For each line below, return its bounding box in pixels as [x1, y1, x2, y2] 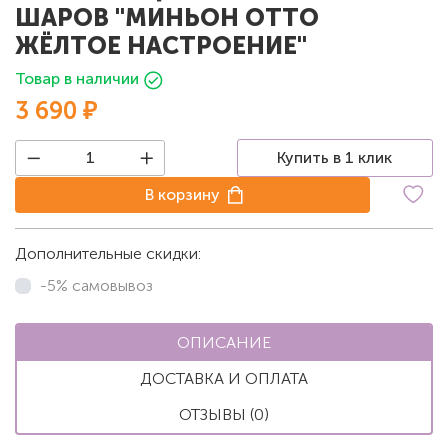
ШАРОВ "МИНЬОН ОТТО [15, 2, 319, 32]
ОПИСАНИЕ [177, 332, 271, 352]
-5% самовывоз [40, 275, 153, 295]
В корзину [145, 184, 221, 204]
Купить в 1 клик [277, 147, 393, 167]
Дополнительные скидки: [15, 243, 201, 263]
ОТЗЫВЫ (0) [179, 404, 269, 424]
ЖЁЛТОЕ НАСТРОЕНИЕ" [15, 30, 307, 60]
